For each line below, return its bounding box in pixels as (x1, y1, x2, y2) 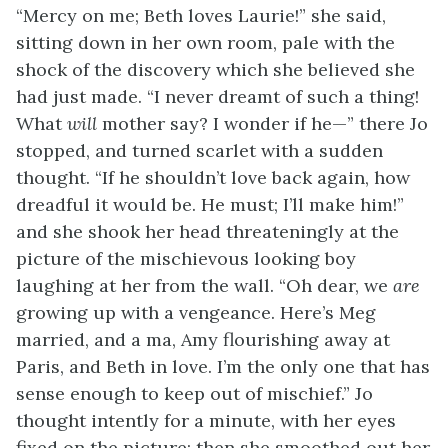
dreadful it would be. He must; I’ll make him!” (16, 193, 404, 216)
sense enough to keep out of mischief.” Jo (16, 382, 373, 405)
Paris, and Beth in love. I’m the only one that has (16, 355, 430, 378)
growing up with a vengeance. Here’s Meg (16, 301, 376, 324)
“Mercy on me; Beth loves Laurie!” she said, (16, 4, 386, 27)
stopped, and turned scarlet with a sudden (16, 139, 383, 162)
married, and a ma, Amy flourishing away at (16, 328, 390, 351)
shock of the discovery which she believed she (16, 58, 415, 81)
